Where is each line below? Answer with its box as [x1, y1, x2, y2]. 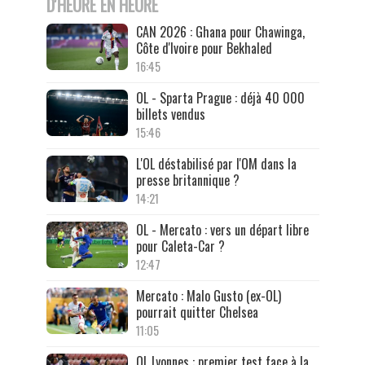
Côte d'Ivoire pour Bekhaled [135, 38, 272, 59]
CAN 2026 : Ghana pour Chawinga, [135, 22, 305, 42]
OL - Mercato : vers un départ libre [135, 220, 309, 240]
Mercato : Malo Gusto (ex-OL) [135, 286, 281, 306]
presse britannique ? [135, 170, 240, 191]
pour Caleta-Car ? [135, 236, 225, 257]
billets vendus [135, 104, 205, 125]
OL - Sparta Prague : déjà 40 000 [135, 88, 305, 108]
